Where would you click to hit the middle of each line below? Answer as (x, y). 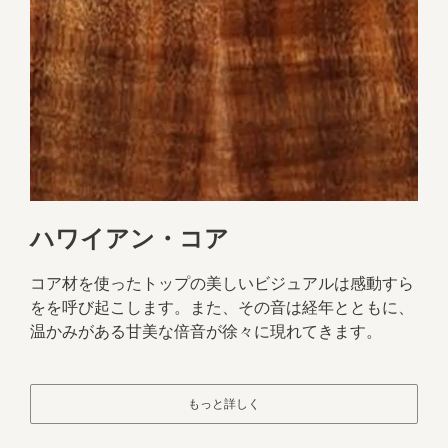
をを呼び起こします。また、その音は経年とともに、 (222, 307)
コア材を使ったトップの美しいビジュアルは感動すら (222, 283)
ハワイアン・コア (129, 238)
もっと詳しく (224, 403)
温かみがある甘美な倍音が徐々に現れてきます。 (206, 331)
